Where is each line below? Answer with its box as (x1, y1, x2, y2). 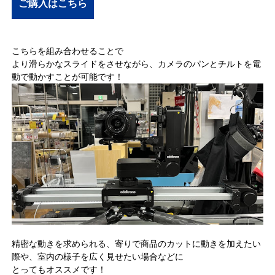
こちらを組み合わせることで (12, 45, 124, 56)
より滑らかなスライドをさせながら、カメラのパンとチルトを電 (12, 58, 261, 69)
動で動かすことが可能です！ (12, 71, 124, 82)
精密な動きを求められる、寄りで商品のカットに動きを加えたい (12, 239, 261, 249)
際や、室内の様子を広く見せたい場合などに (12, 252, 184, 262)
